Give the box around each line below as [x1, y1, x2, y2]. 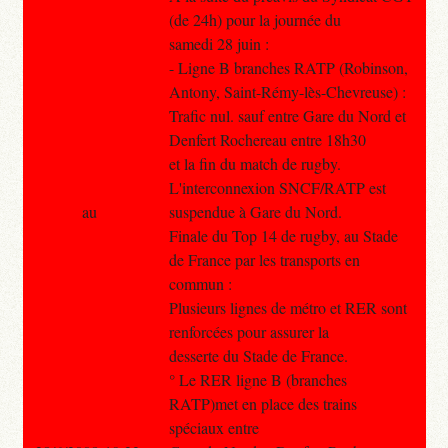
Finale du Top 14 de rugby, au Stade [168, 224, 398, 246]
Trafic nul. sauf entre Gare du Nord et [168, 104, 406, 126]
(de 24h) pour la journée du [168, 8, 341, 30]
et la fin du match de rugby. [168, 152, 341, 174]
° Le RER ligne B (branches [168, 368, 347, 390]
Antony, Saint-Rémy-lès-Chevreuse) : [168, 80, 406, 102]
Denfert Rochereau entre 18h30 [168, 128, 366, 150]
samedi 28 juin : [168, 32, 269, 54]
